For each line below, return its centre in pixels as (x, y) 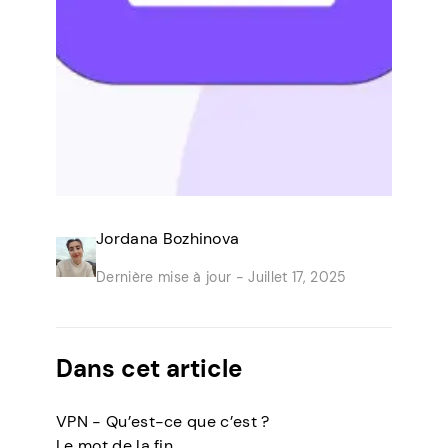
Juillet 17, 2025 (295, 277)
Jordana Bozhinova (168, 238)
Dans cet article (149, 368)
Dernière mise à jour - (170, 277)
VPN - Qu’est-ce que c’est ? (163, 421)
